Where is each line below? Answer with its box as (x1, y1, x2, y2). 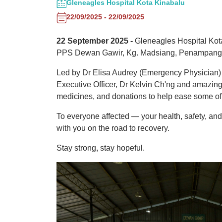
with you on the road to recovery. (56, 123, 169, 132)
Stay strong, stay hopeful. (56, 143, 145, 152)
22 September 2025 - (56, 36, 133, 45)
